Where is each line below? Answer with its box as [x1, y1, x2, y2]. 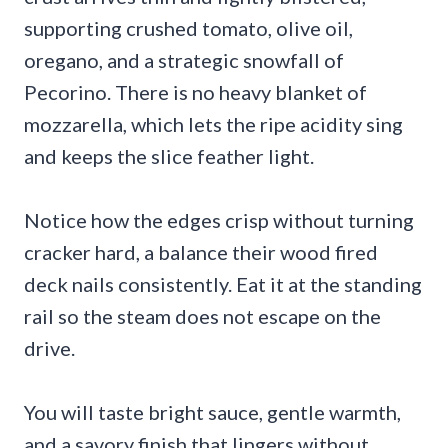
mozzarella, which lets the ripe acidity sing [24, 112, 403, 137]
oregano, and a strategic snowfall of [24, 48, 344, 73]
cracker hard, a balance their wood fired [24, 240, 378, 265]
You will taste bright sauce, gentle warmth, [24, 400, 401, 425]
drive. [24, 336, 75, 361]
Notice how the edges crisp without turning [24, 208, 414, 233]
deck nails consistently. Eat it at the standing [24, 272, 422, 297]
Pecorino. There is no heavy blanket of [24, 80, 367, 105]
